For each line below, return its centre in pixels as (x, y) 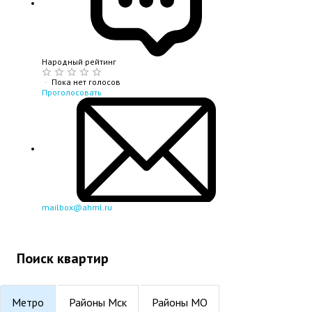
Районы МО (180, 303)
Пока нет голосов (86, 82)
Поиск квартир (63, 259)
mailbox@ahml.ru (77, 208)
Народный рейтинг (79, 62)
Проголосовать (72, 93)
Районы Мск (98, 303)
